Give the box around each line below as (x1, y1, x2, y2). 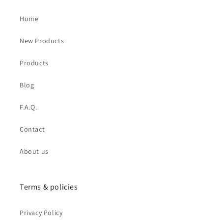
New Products (20, 36, 64, 46)
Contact (20, 125, 45, 134)
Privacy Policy (20, 208, 63, 218)
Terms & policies (20, 182, 78, 192)
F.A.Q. (20, 103, 37, 112)
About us (20, 147, 49, 156)
